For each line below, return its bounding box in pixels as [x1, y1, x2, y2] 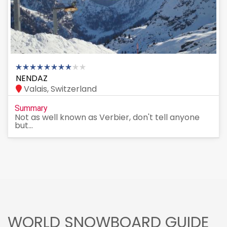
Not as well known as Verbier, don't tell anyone [15, 111, 200, 124]
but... [15, 120, 33, 132]
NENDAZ [16, 72, 48, 85]
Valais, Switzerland [22, 83, 97, 95]
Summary [15, 103, 48, 113]
